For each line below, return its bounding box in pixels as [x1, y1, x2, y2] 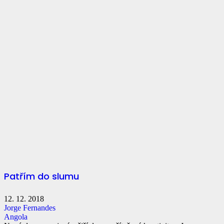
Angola [4, 212, 27, 221]
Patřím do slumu [4, 169, 79, 182]
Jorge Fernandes [4, 203, 55, 212]
